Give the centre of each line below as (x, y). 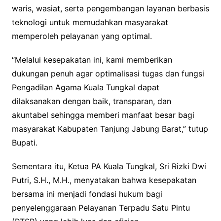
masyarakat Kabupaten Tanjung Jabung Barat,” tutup (110, 129)
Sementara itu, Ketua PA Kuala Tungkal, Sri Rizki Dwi (109, 166)
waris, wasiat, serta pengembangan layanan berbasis (110, 9)
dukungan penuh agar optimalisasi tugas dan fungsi (108, 74)
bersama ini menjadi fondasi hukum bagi (87, 194)
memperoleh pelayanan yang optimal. (82, 36)
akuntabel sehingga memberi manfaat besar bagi (103, 115)
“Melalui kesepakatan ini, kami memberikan (92, 60)
